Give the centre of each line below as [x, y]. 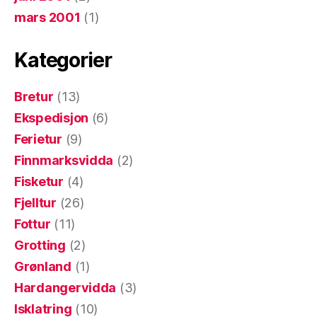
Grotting [40, 245]
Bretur [34, 96]
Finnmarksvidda [64, 160]
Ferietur [38, 139]
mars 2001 [47, 17]
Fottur [33, 224]
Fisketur [39, 181]
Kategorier [63, 60]
